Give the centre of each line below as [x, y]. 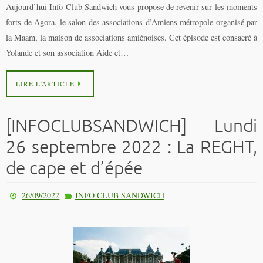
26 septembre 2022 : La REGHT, [131, 148]
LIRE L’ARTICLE [45, 84]
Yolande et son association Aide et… [67, 52]
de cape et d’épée [74, 169]
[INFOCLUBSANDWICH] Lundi [131, 127]
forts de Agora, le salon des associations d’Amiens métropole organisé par [131, 22]
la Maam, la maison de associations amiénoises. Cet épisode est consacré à [131, 37]
